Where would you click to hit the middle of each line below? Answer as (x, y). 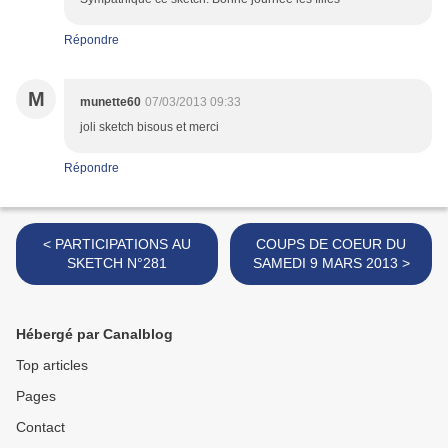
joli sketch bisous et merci (149, 127)
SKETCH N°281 (117, 263)
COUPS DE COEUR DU (331, 244)
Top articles (52, 365)
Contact (40, 427)
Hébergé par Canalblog (94, 334)
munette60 (110, 102)
